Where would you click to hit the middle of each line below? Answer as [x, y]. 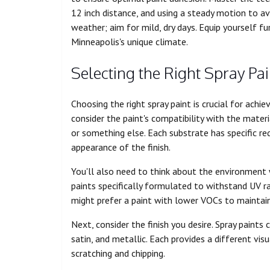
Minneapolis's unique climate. [130, 42]
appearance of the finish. [121, 147]
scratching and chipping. [118, 253]
